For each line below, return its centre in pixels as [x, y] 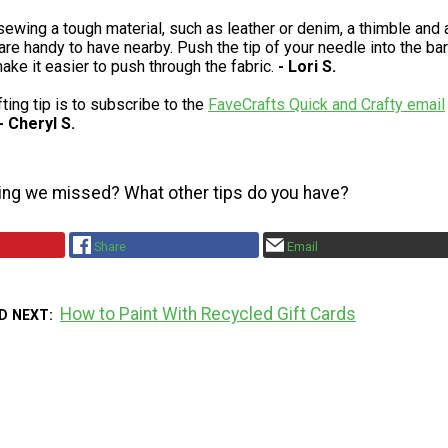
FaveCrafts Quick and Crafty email [326, 105]
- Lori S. [307, 67]
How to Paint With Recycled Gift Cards [208, 314]
